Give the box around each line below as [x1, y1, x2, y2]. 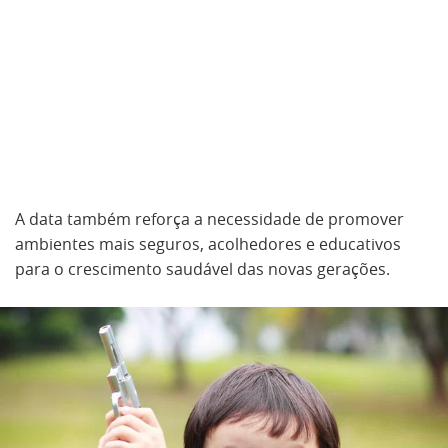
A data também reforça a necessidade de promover [15, 208, 404, 230]
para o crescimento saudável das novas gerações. [15, 258, 390, 280]
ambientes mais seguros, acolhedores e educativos [15, 233, 401, 255]
